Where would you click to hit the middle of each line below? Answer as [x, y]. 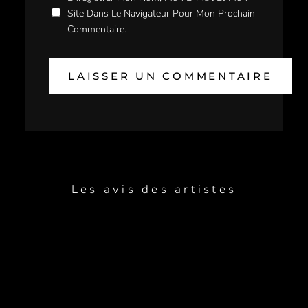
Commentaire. [97, 29]
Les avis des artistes [154, 190]
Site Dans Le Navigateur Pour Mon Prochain [161, 13]
